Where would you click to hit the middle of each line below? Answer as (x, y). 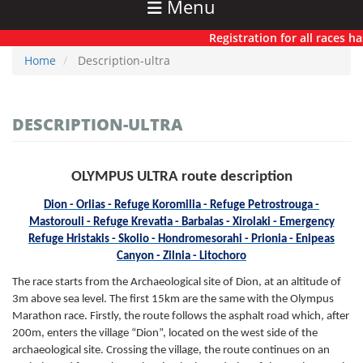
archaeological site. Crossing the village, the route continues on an (171, 351)
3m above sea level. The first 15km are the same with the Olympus (173, 300)
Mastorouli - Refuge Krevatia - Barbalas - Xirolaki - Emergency (181, 223)
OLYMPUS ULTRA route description (181, 177)
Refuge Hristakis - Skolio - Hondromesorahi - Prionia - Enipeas (181, 240)
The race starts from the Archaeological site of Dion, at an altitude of (177, 283)
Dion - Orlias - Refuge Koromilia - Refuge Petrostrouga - (181, 206)
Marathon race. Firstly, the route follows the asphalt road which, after (181, 317)
